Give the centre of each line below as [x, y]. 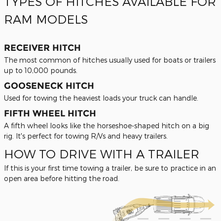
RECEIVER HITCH [42, 48]
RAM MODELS [46, 19]
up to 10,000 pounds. [41, 70]
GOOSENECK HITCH [49, 86]
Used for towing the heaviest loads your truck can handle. [101, 98]
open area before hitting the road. [62, 178]
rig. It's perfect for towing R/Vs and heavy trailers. [86, 136]
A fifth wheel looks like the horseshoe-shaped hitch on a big [107, 126]
